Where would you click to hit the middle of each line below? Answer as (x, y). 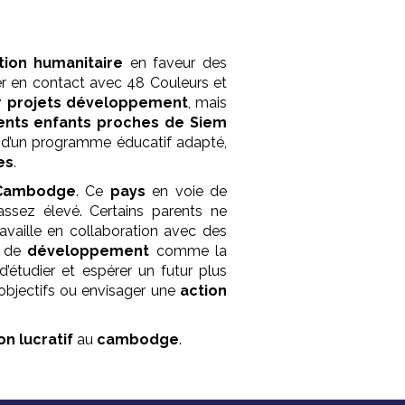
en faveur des (175, 63)
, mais (207, 103)
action (203, 291)
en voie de (186, 192)
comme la (188, 251)
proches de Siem (162, 123)
